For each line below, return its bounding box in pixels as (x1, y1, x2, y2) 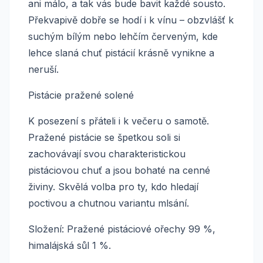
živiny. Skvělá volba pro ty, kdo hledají (28, 181, 198, 193)
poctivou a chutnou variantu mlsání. (28, 197, 189, 210)
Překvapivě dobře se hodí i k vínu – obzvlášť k (28, 14, 234, 26)
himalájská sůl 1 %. (28, 240, 111, 252)
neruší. (28, 63, 59, 76)
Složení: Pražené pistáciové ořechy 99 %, (28, 223, 215, 235)
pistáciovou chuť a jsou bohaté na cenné (28, 164, 210, 177)
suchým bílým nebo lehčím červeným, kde (28, 31, 218, 43)
